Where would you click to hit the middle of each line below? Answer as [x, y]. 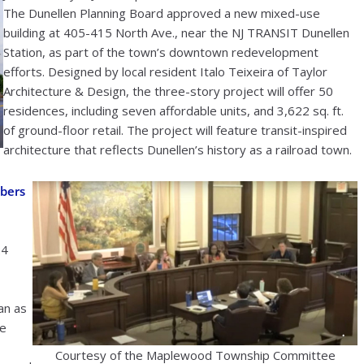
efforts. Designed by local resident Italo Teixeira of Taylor [165, 71]
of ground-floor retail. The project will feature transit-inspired [175, 130]
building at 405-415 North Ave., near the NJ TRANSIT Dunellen [176, 32]
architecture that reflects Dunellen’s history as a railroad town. [178, 149]
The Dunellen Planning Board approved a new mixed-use [162, 13]
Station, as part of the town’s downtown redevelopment [161, 52]
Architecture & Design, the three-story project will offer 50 [168, 91]
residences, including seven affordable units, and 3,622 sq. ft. [173, 110]
